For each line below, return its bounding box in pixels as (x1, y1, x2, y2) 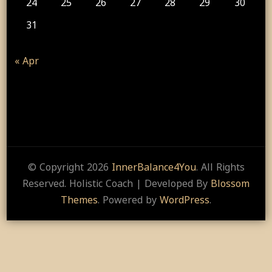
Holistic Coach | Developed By (69, 176, 211, 190)
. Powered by (98, 192, 160, 206)
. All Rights (195, 160, 245, 174)
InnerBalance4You (111, 160, 196, 174)
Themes (61, 192, 98, 206)
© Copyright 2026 (27, 160, 112, 174)
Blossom (211, 176, 250, 190)
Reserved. (22, 176, 69, 190)
